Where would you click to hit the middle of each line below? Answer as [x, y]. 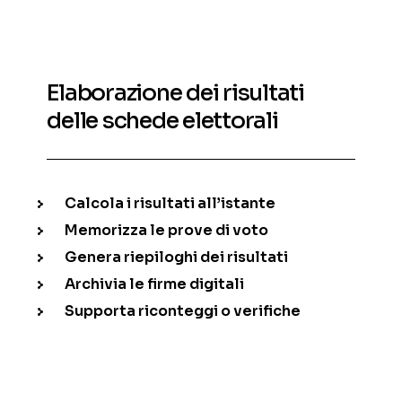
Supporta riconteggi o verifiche [183, 310]
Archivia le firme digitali [155, 284]
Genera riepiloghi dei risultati [177, 257]
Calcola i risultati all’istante [170, 203]
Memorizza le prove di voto [167, 230]
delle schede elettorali [162, 120]
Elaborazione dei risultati [175, 92]
